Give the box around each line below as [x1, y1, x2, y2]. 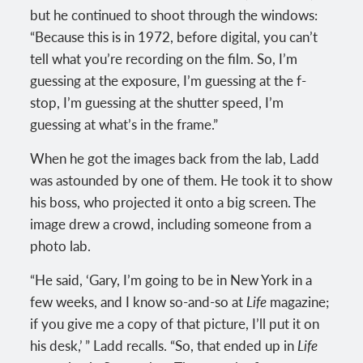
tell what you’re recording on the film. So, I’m [30, 48, 298, 68]
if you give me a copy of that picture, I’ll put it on [30, 313, 320, 333]
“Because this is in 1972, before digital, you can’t [30, 26, 318, 46]
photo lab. [30, 235, 92, 255]
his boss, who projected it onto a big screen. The [30, 191, 317, 211]
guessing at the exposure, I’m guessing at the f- [30, 70, 307, 90]
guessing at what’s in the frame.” [30, 113, 219, 134]
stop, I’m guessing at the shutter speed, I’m [30, 92, 284, 112]
